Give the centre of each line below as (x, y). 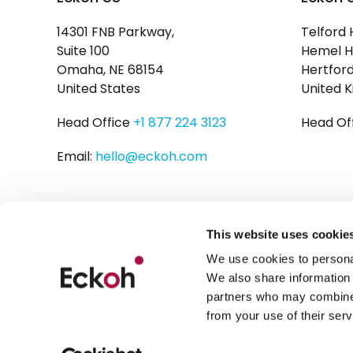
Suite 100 (83, 50)
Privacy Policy (97, 335)
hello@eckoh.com (151, 157)
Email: (76, 157)
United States (98, 88)
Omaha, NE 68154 (110, 69)
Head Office (95, 122)
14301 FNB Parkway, (115, 32)
